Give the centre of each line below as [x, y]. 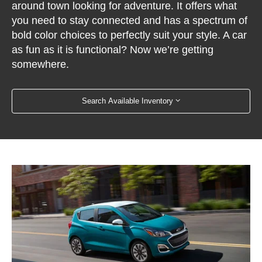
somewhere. [41, 64]
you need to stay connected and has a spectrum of [130, 20]
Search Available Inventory [127, 101]
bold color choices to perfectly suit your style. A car [130, 35]
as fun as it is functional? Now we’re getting [113, 49]
